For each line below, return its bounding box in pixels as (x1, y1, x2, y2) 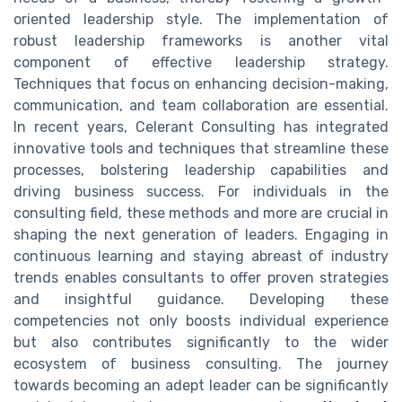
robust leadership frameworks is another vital (13, 31, 389, 49)
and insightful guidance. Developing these (13, 290, 389, 308)
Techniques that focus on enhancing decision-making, (13, 74, 389, 92)
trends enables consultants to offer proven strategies (13, 268, 389, 286)
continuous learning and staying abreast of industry (13, 247, 389, 265)
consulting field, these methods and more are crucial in (13, 204, 389, 222)
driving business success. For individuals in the (13, 182, 389, 200)
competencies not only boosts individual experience (13, 311, 389, 329)
